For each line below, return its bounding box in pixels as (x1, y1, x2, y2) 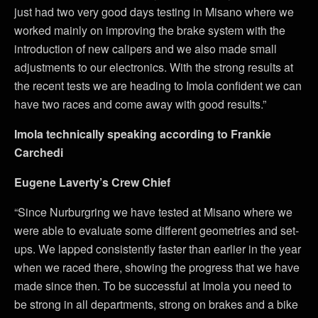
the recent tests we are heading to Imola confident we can (14, 77, 302, 94)
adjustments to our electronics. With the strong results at (14, 59, 293, 75)
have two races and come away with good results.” (14, 96, 266, 112)
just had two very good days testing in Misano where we (14, 4, 294, 20)
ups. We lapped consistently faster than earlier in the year (14, 241, 301, 257)
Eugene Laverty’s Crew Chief (14, 174, 170, 190)
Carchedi (14, 144, 63, 160)
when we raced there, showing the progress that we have (14, 259, 300, 275)
